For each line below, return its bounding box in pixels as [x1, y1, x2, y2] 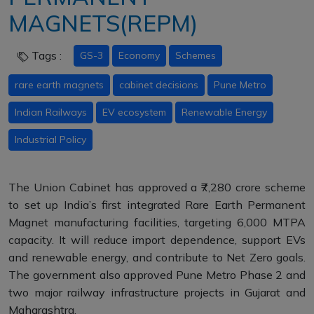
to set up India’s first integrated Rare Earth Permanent [8, 198, 306, 212]
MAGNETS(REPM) [8, 9, 198, 37]
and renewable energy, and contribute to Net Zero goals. [8, 250, 306, 264]
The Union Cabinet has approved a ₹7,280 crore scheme [8, 180, 306, 194]
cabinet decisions [119, 78, 198, 91]
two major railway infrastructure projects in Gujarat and [8, 285, 306, 299]
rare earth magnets [15, 78, 104, 91]
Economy [118, 48, 160, 62]
